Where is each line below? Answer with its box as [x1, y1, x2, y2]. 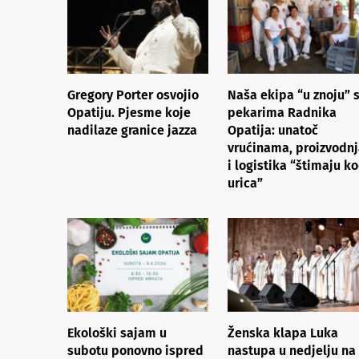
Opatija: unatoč [228, 122, 318, 138]
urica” [228, 175, 263, 191]
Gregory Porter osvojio [67, 87, 199, 103]
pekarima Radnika [228, 104, 337, 120]
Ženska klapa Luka [228, 325, 338, 341]
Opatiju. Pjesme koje [67, 104, 191, 120]
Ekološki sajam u [67, 325, 167, 341]
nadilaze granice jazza [67, 122, 197, 138]
